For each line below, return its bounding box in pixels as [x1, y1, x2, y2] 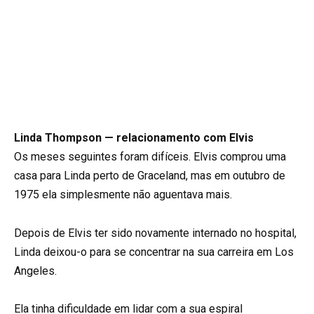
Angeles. [14, 264, 57, 278]
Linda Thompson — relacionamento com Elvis [14, 131, 254, 145]
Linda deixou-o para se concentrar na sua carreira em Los [14, 245, 294, 259]
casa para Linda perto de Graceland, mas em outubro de [14, 169, 285, 183]
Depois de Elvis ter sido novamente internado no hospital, [14, 226, 296, 240]
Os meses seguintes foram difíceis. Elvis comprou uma [14, 150, 286, 164]
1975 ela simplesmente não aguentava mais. [14, 188, 232, 202]
